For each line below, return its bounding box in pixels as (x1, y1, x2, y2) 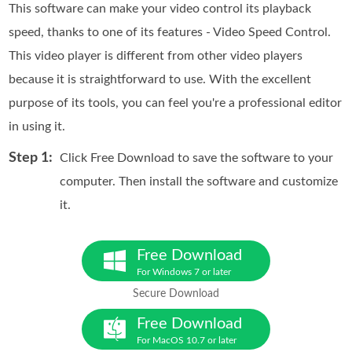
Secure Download (133, 288, 219, 299)
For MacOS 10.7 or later (137, 335, 236, 345)
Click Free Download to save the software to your (60, 151, 334, 164)
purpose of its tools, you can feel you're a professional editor (9, 96, 343, 109)
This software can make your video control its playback (9, 2, 312, 15)
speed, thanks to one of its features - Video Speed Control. (9, 25, 332, 38)
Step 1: (9, 150, 53, 165)
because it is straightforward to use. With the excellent (9, 72, 312, 86)
